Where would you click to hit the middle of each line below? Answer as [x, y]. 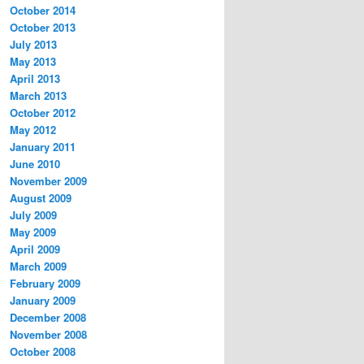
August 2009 [41, 198]
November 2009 [48, 181]
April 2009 [35, 249]
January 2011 [43, 147]
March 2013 [38, 96]
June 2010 [35, 164]
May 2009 [33, 232]
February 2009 [45, 284]
